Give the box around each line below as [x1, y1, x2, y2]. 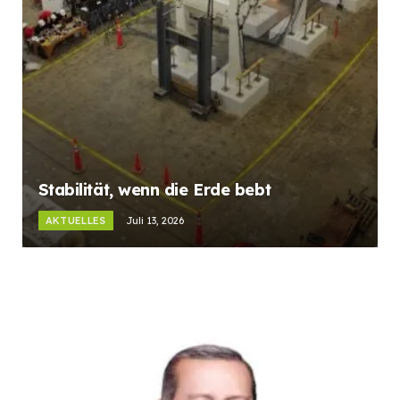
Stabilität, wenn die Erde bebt [37, 179, 271, 201]
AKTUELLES [45, 214, 106, 228]
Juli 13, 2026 [125, 214, 184, 228]
